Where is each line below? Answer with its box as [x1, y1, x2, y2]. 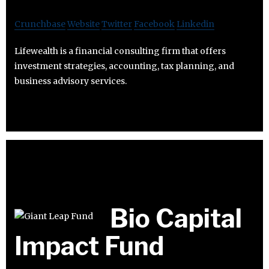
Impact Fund [14, 230, 164, 261]
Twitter [101, 19, 132, 30]
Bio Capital [110, 202, 242, 234]
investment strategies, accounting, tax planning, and [14, 61, 234, 72]
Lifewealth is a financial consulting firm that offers [14, 46, 226, 57]
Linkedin [177, 19, 214, 30]
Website [67, 19, 100, 30]
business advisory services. [14, 76, 127, 87]
